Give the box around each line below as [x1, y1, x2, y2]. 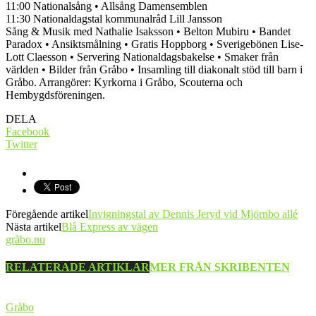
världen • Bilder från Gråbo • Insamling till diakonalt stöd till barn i [6, 63, 303, 75]
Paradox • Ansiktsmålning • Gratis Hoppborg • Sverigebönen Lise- [6, 37, 303, 50]
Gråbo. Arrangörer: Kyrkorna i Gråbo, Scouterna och [6, 75, 243, 88]
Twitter [6, 138, 37, 150]
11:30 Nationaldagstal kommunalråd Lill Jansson [6, 12, 222, 25]
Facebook [6, 125, 49, 138]
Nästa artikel [6, 220, 61, 233]
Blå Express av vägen [61, 220, 158, 233]
